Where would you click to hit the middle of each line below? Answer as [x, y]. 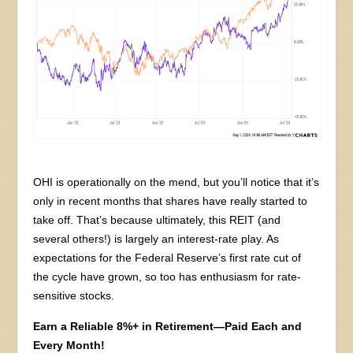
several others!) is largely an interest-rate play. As [156, 238]
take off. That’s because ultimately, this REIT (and [157, 219]
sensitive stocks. [74, 295]
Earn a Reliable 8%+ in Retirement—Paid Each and [168, 326]
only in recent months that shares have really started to [171, 201]
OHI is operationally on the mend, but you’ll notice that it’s [176, 182]
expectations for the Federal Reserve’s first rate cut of [167, 257]
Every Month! [69, 345]
